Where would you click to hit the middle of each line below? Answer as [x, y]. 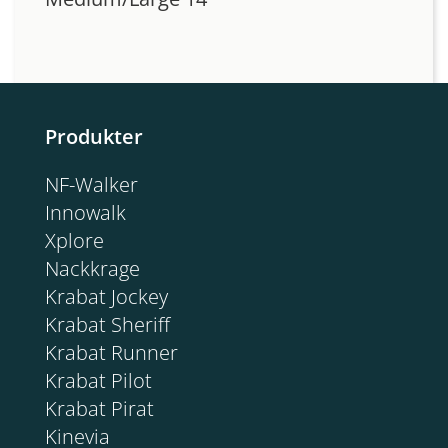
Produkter [94, 136]
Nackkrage [92, 268]
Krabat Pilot [98, 380]
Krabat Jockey [106, 296]
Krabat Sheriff [107, 324]
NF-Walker [91, 184]
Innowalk [85, 212]
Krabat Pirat [99, 408]
